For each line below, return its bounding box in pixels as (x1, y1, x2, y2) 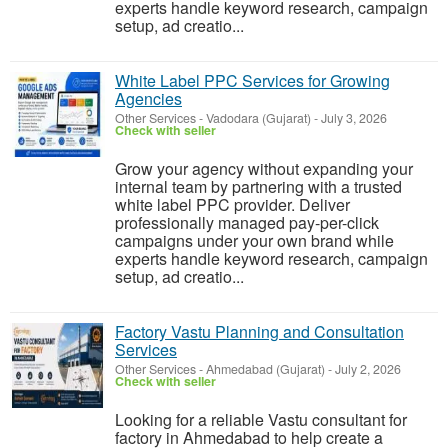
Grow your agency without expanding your (115, 157, 413, 180)
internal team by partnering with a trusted (115, 175, 402, 198)
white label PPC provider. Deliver (115, 193, 350, 216)
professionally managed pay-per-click (115, 211, 379, 234)
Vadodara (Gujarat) (206, 109, 311, 127)
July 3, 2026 (318, 109, 387, 127)
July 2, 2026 (332, 360, 401, 378)
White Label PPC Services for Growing (115, 69, 390, 92)
